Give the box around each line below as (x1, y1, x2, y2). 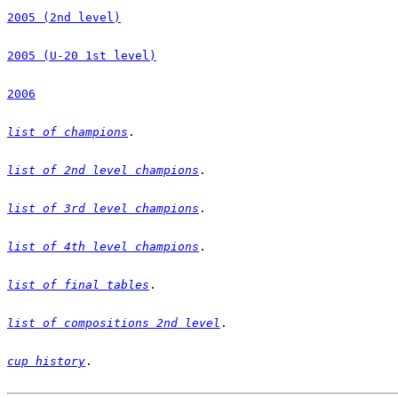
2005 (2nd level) (7, 10, 121, 24)
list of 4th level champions (7, 239, 199, 253)
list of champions (7, 124, 128, 139)
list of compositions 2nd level (7, 315, 220, 330)
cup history (7, 354, 85, 368)
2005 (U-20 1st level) (7, 48, 156, 62)
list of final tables (7, 277, 149, 291)
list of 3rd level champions (7, 201, 199, 215)
